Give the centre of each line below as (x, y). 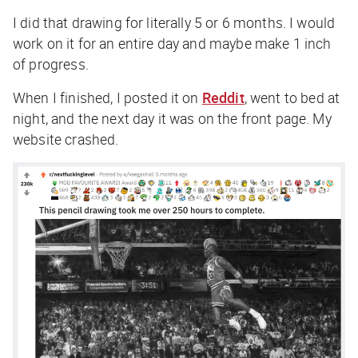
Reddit (223, 97)
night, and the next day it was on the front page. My (172, 118)
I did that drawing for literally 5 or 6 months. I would (174, 22)
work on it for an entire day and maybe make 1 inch (172, 43)
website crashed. (66, 139)
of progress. (51, 64)
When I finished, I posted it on (107, 97)
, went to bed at (292, 97)
